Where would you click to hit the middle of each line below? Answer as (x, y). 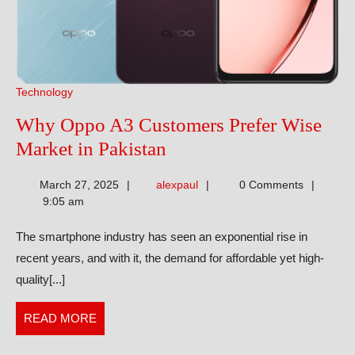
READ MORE (60, 319)
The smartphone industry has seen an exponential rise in (162, 237)
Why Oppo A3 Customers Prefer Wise (169, 125)
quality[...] (40, 280)
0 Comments (269, 185)
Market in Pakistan (91, 149)
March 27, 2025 (79, 185)
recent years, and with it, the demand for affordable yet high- (170, 258)
